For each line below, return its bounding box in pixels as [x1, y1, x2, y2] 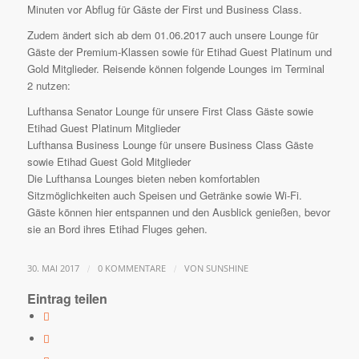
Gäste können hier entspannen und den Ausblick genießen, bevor [26, 204, 330, 220]
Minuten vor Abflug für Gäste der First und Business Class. [26, 2, 302, 18]
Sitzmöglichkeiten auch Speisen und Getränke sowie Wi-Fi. [26, 188, 302, 204]
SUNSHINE [205, 263, 248, 275]
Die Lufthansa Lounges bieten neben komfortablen [26, 171, 260, 187]
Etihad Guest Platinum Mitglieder [26, 120, 180, 136]
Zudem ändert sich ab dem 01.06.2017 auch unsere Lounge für [26, 27, 318, 43]
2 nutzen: [26, 78, 71, 94]
